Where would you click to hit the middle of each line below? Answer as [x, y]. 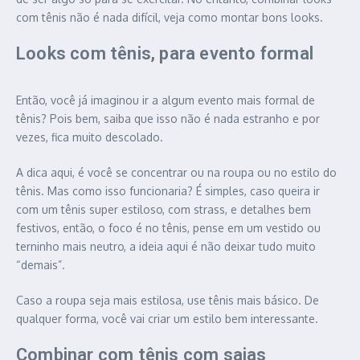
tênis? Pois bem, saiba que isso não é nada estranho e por [168, 119]
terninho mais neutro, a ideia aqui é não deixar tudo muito [166, 247]
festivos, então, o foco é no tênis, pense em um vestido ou [168, 228]
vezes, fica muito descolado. [90, 137]
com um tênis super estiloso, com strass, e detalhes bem [164, 210]
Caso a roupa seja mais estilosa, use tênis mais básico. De [168, 301]
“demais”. [41, 265]
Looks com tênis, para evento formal [165, 54]
